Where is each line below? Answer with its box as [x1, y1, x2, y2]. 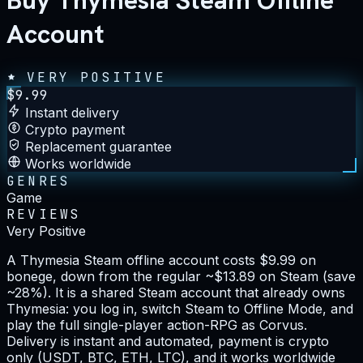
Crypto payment [25, 121, 125, 138]
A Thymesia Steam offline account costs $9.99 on [6, 251, 316, 268]
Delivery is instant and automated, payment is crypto [6, 332, 329, 349]
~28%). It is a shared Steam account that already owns [6, 284, 345, 301]
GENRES [6, 172, 71, 190]
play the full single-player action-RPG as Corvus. [6, 316, 307, 333]
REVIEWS [6, 205, 82, 223]
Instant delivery [25, 104, 119, 121]
